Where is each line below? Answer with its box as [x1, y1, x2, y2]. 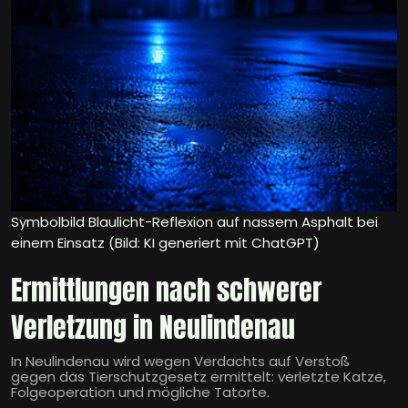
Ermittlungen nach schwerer [11, 270, 321, 311]
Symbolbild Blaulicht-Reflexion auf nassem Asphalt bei [11, 212, 378, 232]
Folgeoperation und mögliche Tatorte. [11, 382, 270, 403]
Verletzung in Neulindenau [11, 307, 295, 349]
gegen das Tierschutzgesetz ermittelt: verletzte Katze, [11, 367, 386, 387]
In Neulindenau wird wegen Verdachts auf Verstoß [11, 352, 350, 372]
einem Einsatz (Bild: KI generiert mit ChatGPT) [11, 233, 320, 253]
